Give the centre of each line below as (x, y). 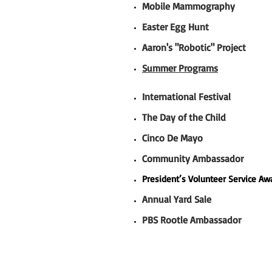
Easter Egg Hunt (175, 27)
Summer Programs (180, 68)
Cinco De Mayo (172, 138)
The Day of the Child (184, 117)
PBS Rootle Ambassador (193, 220)
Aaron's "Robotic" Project (194, 47)
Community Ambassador (194, 158)
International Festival (186, 97)
